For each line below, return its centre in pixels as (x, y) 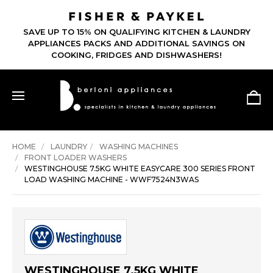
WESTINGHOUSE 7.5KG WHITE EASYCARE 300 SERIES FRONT (140, 169)
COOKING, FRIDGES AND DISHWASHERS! (136, 55)
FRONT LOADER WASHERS (76, 158)
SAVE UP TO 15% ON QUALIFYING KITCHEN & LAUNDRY (136, 32)
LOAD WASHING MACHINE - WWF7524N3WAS (112, 180)
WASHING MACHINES (138, 147)
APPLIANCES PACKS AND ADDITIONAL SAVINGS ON (136, 44)
